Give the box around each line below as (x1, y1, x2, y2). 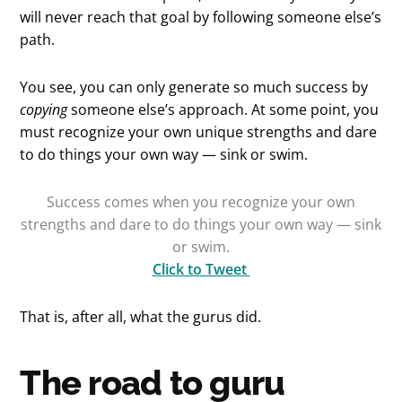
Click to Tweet (152, 258, 250, 279)
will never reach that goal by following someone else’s (20, 6, 382, 27)
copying (20, 99, 68, 119)
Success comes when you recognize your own (47, 191, 355, 212)
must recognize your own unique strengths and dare (20, 121, 378, 142)
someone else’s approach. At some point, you (67, 99, 380, 119)
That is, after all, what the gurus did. (20, 306, 262, 327)
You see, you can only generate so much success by (20, 76, 369, 97)
